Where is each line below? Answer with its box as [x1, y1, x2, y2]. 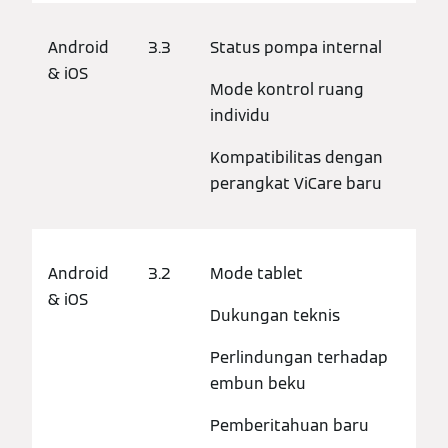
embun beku [210, 372, 306, 394]
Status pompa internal [210, 36, 382, 58]
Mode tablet [210, 262, 303, 284]
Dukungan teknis [210, 304, 340, 326]
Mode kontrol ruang [210, 78, 364, 100]
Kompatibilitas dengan [210, 146, 383, 168]
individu [210, 104, 270, 126]
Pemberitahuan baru [210, 414, 369, 436]
